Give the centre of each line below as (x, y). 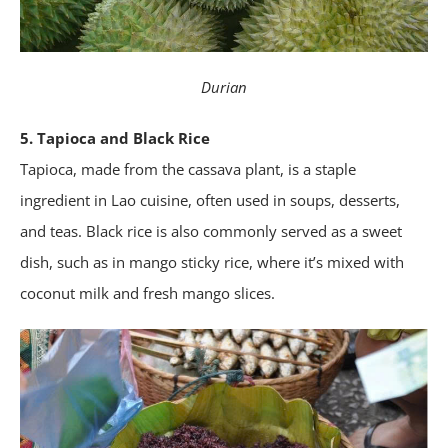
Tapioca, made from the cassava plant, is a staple (188, 169)
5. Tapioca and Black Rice (115, 138)
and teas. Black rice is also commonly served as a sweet (211, 231)
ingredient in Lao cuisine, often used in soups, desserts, (210, 200)
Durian (224, 87)
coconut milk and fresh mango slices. (147, 293)
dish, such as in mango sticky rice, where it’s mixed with (212, 262)
